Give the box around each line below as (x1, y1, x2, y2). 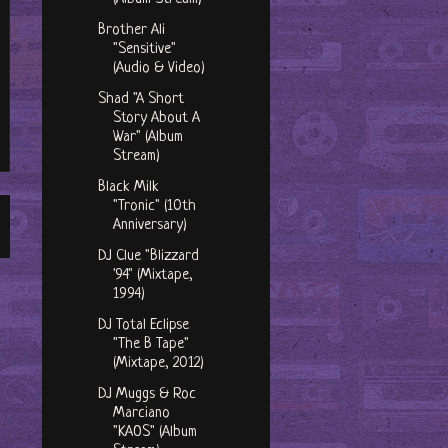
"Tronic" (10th (112, 198, 196, 216)
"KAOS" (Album (112, 424, 197, 442)
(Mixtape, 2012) (112, 355, 204, 373)
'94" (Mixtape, (112, 267, 193, 285)
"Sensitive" (112, 41, 176, 59)
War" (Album (112, 129, 183, 147)
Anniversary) (112, 217, 187, 235)
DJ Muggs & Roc (97, 386, 196, 404)
